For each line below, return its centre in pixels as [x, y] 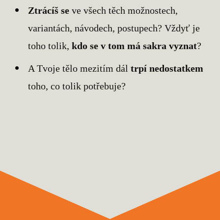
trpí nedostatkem [167, 69]
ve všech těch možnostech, [124, 11]
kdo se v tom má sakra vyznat [135, 46]
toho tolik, [50, 46]
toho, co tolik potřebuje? [77, 86]
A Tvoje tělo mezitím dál [80, 69]
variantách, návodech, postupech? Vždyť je [114, 28]
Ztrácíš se [49, 11]
